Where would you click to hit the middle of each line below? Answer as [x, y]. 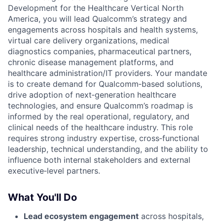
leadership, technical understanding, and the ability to [108, 149]
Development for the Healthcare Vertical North [96, 8]
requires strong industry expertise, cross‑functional [104, 138]
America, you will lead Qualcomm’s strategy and [97, 18]
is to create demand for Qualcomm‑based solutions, [105, 84]
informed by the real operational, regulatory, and [99, 116]
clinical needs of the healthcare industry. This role [100, 127]
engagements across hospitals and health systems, [103, 29]
